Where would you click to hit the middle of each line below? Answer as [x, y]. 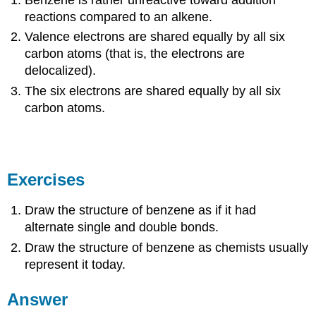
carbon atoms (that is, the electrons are [135, 54]
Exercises [46, 179]
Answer [38, 299]
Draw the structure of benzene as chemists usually [167, 247]
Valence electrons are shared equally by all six [155, 37]
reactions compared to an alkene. [119, 17]
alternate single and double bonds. [122, 227]
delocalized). [61, 71]
